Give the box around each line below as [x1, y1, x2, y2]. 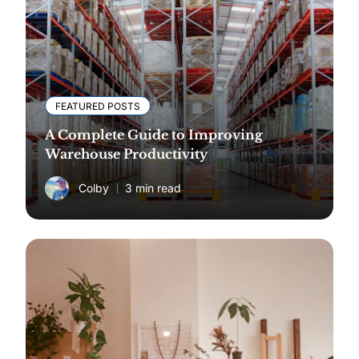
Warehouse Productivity [45, 145, 208, 162]
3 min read [125, 180, 181, 195]
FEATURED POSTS [55, 99, 140, 112]
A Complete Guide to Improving [45, 126, 263, 143]
